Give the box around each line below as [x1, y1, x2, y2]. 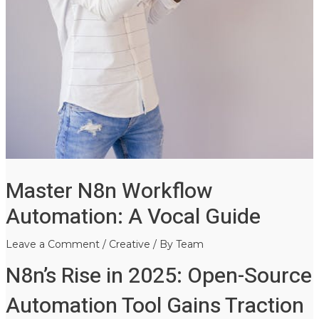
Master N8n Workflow [5, 175, 212, 207]
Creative [108, 237, 150, 251]
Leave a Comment [5, 237, 100, 251]
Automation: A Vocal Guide [5, 201, 261, 233]
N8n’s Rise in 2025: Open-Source [5, 260, 312, 292]
